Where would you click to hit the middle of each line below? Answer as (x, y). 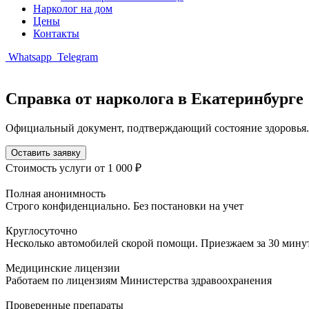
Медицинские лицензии (63, 268)
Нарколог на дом (73, 9)
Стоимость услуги (50, 168)
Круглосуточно (41, 230)
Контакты (56, 33)
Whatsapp (30, 57)
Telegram (76, 57)
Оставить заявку (46, 152)
